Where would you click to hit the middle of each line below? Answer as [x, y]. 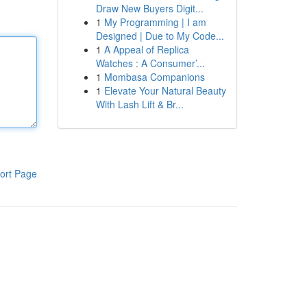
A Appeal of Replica [146, 49]
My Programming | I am [155, 22]
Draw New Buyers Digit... [149, 8]
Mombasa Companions [154, 77]
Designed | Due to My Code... [160, 36]
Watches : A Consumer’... [150, 63]
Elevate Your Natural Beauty [165, 90]
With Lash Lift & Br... [139, 104]
